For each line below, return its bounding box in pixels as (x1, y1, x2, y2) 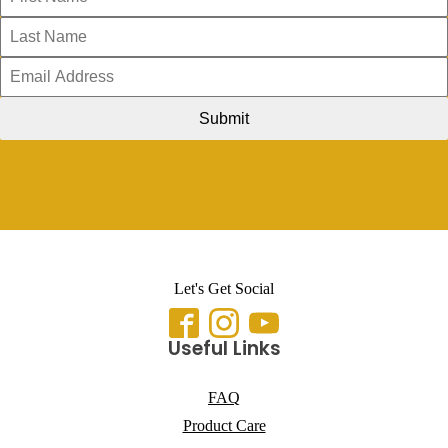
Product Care (182, 417, 266, 435)
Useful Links (167, 335, 281, 363)
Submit (199, 110, 249, 128)
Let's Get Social (174, 280, 274, 298)
